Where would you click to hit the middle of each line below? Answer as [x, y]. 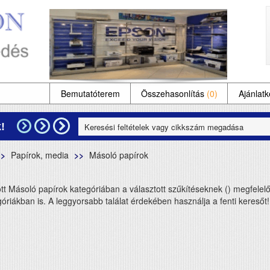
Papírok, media [39, 155]
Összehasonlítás [174, 93]
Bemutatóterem [90, 93]
